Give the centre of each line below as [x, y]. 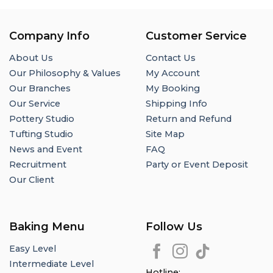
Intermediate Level [51, 264]
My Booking [173, 89]
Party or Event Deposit [197, 165]
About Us [31, 58]
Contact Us [171, 58]
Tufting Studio [41, 134]
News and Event [46, 150]
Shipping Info [176, 104]
